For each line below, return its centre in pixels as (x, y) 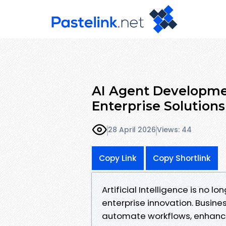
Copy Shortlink (182, 158)
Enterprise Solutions (158, 106)
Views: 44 (174, 130)
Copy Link (118, 158)
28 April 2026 (132, 130)
